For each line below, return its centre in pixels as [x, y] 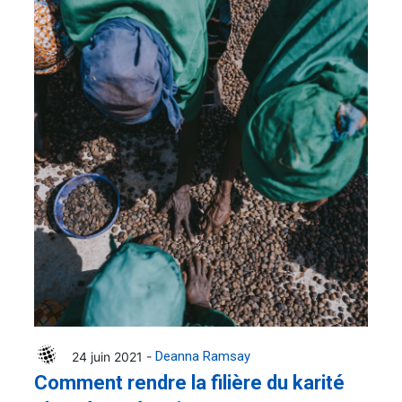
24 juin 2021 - [114, 356]
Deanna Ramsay [203, 357]
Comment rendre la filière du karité [189, 383]
